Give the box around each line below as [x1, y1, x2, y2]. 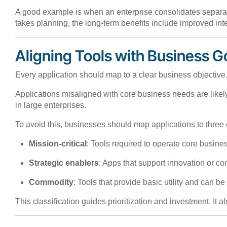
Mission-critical [29, 139, 87, 148]
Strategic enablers [29, 158, 99, 167]
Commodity [29, 177, 74, 186]
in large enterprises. [15, 100, 86, 109]
